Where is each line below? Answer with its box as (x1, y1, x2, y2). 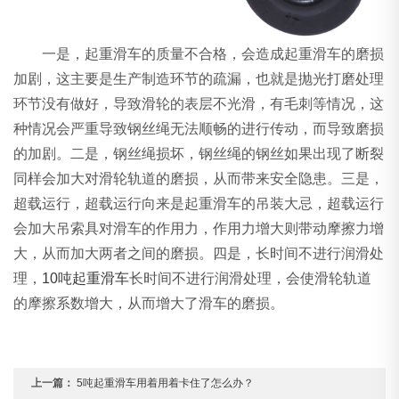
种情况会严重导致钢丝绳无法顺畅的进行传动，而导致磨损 (13, 121, 385, 137)
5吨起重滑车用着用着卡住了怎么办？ (77, 377, 255, 390)
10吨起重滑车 (42, 271, 130, 287)
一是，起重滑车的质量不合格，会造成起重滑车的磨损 (42, 46, 385, 62)
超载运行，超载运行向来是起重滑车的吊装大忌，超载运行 (13, 196, 385, 212)
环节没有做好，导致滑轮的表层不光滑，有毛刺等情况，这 (13, 96, 385, 112)
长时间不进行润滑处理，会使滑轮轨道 (129, 271, 372, 287)
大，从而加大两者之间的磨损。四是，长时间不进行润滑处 (13, 246, 385, 262)
